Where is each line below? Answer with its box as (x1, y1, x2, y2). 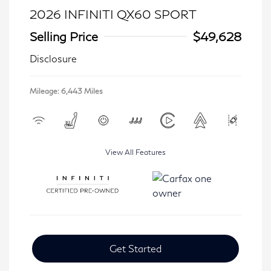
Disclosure (30, 53, 77, 64)
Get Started (109, 243, 162, 254)
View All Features (105, 148, 166, 157)
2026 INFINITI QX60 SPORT (30, 7, 197, 21)
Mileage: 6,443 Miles (30, 87, 103, 96)
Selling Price (30, 29, 98, 44)
